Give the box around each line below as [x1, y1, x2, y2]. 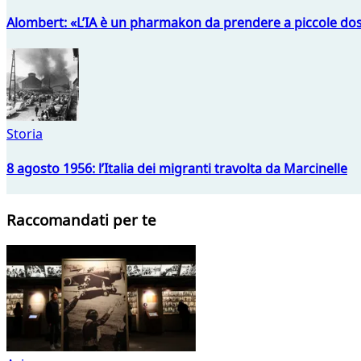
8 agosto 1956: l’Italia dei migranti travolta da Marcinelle [6, 160, 347, 178]
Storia [6, 124, 43, 143]
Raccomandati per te [6, 210, 156, 230]
